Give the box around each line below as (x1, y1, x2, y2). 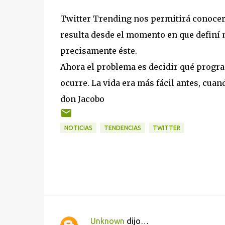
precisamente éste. (60, 46, 137, 56)
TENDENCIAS (103, 125, 141, 131)
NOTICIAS (64, 125, 92, 131)
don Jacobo (60, 94, 104, 104)
